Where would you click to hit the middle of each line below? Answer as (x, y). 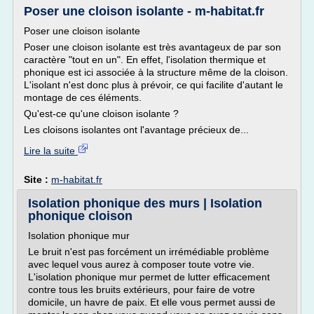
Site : (37, 179)
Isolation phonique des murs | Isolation (145, 203)
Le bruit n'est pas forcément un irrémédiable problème (149, 252)
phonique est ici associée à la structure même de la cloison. (156, 72)
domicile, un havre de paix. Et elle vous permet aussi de (152, 302)
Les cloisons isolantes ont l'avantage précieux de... (136, 130)
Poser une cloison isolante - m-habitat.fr (144, 11)
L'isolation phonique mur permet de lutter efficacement (149, 277)
